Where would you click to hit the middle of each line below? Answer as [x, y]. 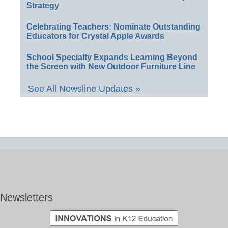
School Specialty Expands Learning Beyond [112, 58]
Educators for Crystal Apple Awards [95, 36]
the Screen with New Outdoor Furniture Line [111, 67]
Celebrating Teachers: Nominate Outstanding [113, 27]
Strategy [43, 6]
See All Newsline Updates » [84, 89]
